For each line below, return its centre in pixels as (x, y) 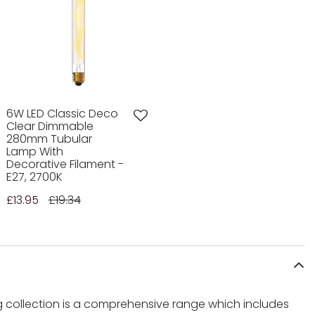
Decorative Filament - (65, 165)
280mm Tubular (49, 139)
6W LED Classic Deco (62, 114)
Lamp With (34, 152)
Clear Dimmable (50, 127)
